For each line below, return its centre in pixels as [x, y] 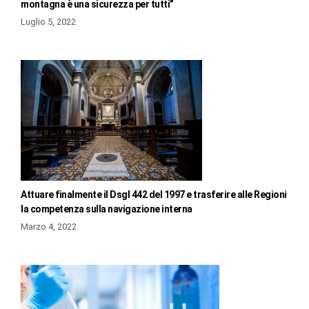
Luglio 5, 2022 [48, 21]
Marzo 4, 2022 [49, 226]
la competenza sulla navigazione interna [107, 209]
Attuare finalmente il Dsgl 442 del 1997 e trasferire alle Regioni [154, 194]
